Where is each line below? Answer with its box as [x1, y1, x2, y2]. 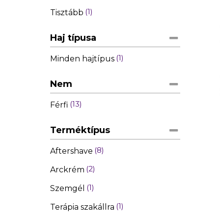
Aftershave [50, 146, 93, 156]
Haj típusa [50, 32, 96, 43]
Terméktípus [50, 124, 110, 136]
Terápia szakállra [50, 202, 114, 212]
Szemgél [50, 183, 85, 193]
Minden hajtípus [50, 54, 114, 63]
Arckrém [50, 165, 84, 174]
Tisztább [50, 7, 83, 17]
